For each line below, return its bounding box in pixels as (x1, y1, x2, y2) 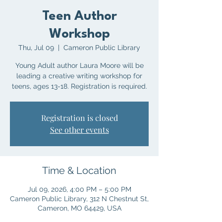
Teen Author (42, 10, 117, 23)
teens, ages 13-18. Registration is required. (11, 82, 147, 90)
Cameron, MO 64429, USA (37, 204, 121, 212)
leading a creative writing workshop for (16, 72, 142, 80)
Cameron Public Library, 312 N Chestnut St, (10, 195, 149, 203)
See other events (50, 124, 109, 135)
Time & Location (42, 165, 116, 176)
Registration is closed (41, 112, 118, 123)
